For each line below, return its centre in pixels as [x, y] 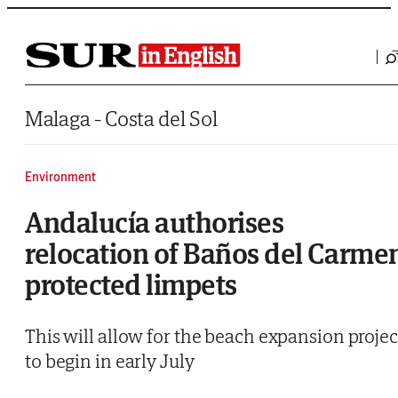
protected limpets [131, 284]
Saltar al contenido [48, 13]
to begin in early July [110, 361]
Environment [60, 177]
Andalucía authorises [155, 222]
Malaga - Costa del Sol [121, 119]
